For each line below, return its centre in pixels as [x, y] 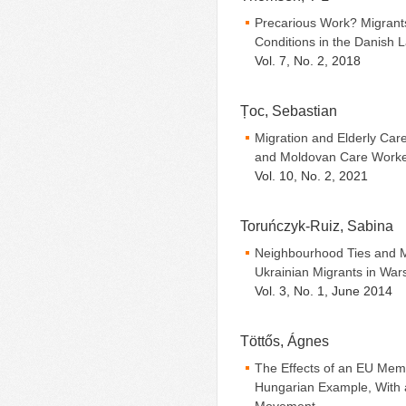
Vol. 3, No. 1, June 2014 [324, 291]
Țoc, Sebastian [289, 111]
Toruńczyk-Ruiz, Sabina [317, 226]
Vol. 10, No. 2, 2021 [311, 176]
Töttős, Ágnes [285, 341]
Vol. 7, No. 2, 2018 [308, 61]
